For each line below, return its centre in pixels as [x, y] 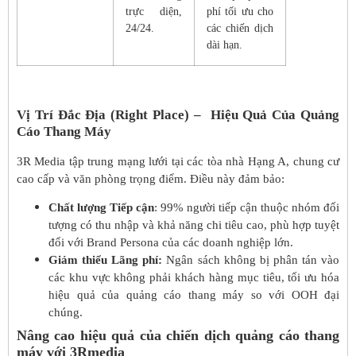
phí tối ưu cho [240, 12]
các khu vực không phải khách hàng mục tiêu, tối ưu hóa [194, 278]
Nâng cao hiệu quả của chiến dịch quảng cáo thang [178, 336]
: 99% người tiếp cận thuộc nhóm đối [247, 208]
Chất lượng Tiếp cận [101, 208]
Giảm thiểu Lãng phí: [106, 260]
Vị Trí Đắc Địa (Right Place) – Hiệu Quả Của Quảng [178, 114]
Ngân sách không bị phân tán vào [251, 260]
